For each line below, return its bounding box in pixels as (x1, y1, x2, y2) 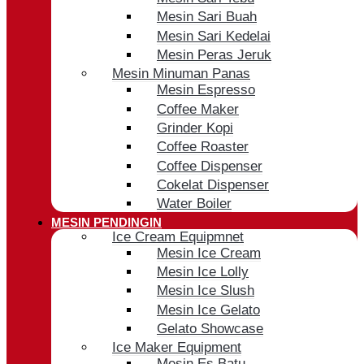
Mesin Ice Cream (157, 245, 261, 261)
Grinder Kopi (157, 119, 233, 136)
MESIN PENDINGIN (51, 214, 162, 229)
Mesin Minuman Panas (112, 66, 250, 82)
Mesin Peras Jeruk (157, 46, 271, 63)
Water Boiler (157, 196, 232, 212)
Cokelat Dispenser (157, 177, 269, 193)
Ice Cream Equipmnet (112, 228, 244, 245)
